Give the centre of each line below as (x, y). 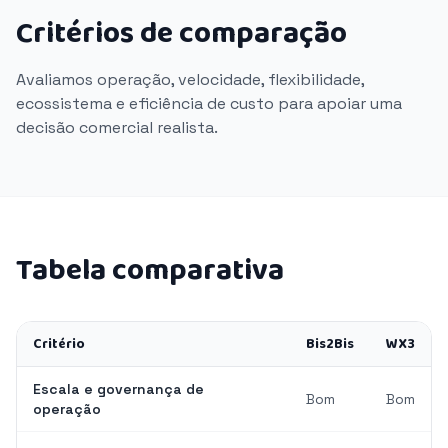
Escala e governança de (118, 389)
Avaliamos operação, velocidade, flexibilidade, (190, 79)
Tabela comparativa (150, 271)
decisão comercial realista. (117, 127)
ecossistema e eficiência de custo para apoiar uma (209, 103)
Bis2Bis (330, 344)
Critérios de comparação (181, 34)
